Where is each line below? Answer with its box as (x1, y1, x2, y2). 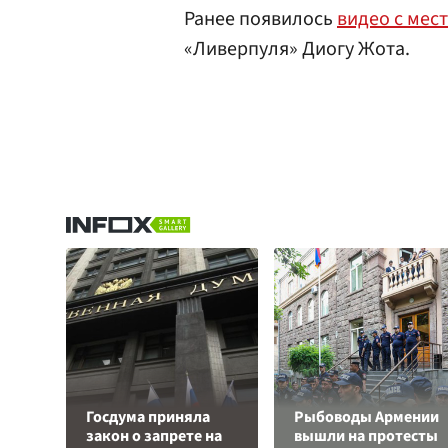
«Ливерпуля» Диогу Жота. (184, 35, 410, 63)
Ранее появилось (184, 5, 337, 33)
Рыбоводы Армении (294, 406, 439, 428)
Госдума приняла (86, 406, 210, 428)
